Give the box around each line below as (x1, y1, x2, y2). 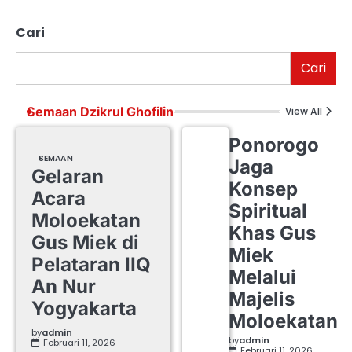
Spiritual (228, 200, 307, 223)
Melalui (228, 266, 296, 289)
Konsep (228, 178, 298, 201)
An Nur (31, 274, 96, 298)
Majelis (228, 288, 295, 311)
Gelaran (31, 164, 104, 188)
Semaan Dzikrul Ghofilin (27, 103, 174, 119)
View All (285, 104, 322, 118)
